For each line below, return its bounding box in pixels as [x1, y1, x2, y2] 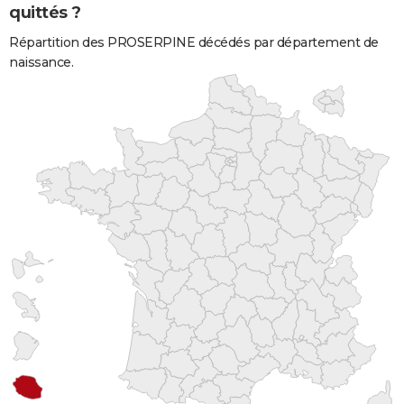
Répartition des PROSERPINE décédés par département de [9, 33, 379, 50]
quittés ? [9, 3, 81, 23]
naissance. [9, 53, 73, 70]
